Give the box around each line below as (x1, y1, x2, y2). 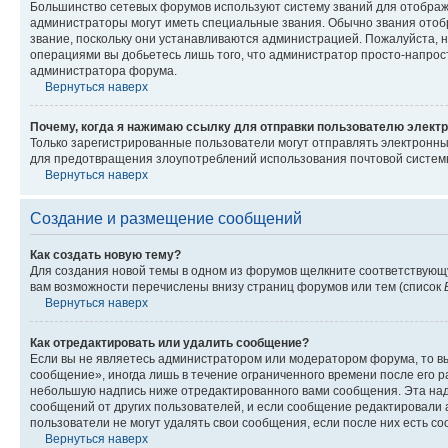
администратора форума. (30, 64, 177, 78)
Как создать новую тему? (30, 248, 181, 262)
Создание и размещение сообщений (30, 210, 302, 227)
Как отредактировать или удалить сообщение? (30, 336, 309, 350)
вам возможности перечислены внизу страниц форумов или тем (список (30, 280, 444, 294)
